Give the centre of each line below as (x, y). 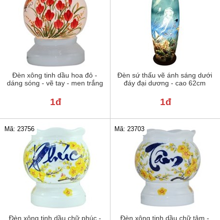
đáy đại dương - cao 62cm (165, 83)
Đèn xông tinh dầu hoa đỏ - (55, 75)
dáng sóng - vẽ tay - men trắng (55, 83)
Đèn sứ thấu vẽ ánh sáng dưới (165, 75)
